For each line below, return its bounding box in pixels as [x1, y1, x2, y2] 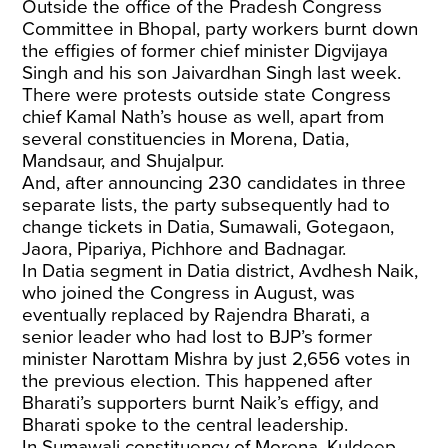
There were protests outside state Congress [22, 84, 392, 106]
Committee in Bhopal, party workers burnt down [22, 18, 419, 40]
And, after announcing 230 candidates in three [22, 172, 407, 194]
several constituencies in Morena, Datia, [22, 128, 350, 150]
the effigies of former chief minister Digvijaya [22, 40, 389, 62]
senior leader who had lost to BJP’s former [22, 326, 373, 348]
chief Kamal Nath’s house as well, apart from [22, 106, 385, 128]
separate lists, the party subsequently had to [22, 194, 391, 216]
